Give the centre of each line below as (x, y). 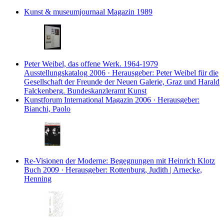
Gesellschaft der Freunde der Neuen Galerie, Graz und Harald (122, 81)
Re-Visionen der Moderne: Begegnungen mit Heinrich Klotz (119, 160)
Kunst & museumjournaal (64, 11)
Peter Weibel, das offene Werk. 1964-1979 (91, 63)
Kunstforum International (64, 99)
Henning (38, 178)
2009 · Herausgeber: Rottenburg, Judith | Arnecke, (122, 169)
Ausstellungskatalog (56, 72)
